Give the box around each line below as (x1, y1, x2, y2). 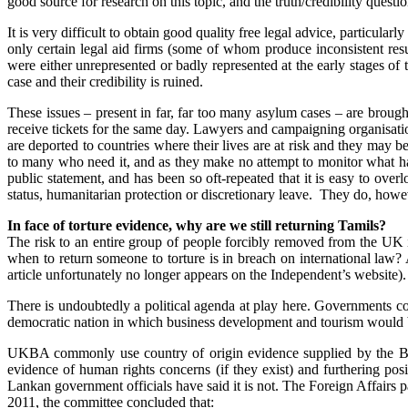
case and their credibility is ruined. (7, 74, 203, 90)
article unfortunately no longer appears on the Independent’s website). (7, 267, 406, 283)
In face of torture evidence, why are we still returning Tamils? (7, 218, 386, 234)
